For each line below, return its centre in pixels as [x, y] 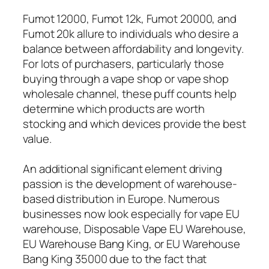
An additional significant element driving [122, 168]
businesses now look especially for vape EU [131, 213]
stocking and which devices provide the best [134, 123]
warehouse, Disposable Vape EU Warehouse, [134, 228]
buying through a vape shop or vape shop [126, 78]
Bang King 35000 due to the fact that [115, 258]
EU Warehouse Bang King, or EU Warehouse [132, 243]
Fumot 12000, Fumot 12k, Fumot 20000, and [130, 18]
